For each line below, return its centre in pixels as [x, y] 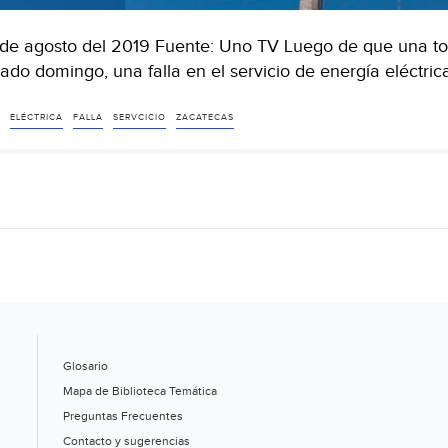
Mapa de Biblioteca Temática [140, 390]
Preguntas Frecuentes [123, 415]
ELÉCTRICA [36, 117]
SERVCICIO [139, 117]
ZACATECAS [204, 117]
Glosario [85, 365]
